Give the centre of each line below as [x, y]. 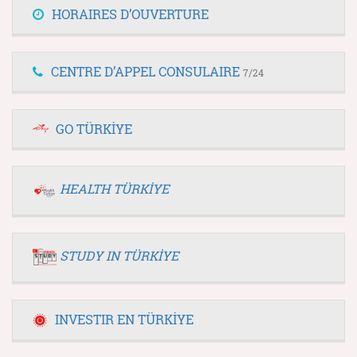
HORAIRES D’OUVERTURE [130, 14]
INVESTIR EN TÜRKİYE [124, 319]
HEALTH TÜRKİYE [114, 188]
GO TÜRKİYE [94, 128]
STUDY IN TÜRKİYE [119, 255]
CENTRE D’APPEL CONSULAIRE [147, 71]
